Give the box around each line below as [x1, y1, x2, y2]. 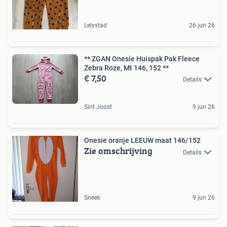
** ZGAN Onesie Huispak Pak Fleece [84, 54, 200, 63]
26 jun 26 [189, 21, 215, 29]
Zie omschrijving [84, 144, 153, 158]
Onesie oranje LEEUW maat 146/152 [84, 136, 201, 145]
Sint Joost [84, 103, 112, 111]
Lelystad [84, 21, 107, 29]
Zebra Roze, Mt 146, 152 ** [84, 63, 169, 72]
